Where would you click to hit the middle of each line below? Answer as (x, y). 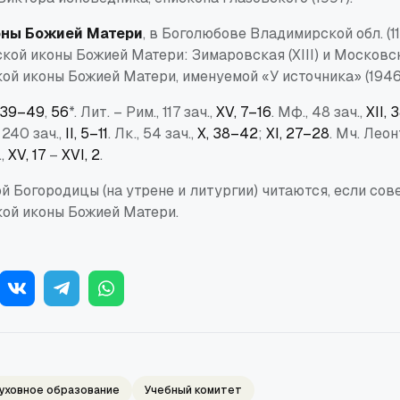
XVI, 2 (81, 154)
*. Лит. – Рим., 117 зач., (142, 112)
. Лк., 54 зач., (153, 133)
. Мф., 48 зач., (319, 112)
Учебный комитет (193, 390)
